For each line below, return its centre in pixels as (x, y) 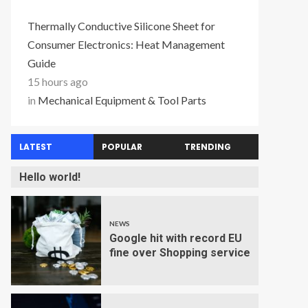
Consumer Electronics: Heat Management (126, 44)
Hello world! (50, 177)
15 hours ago (58, 81)
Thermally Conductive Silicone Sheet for (121, 26)
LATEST (36, 147)
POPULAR (122, 147)
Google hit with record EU (175, 238)
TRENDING (207, 147)
